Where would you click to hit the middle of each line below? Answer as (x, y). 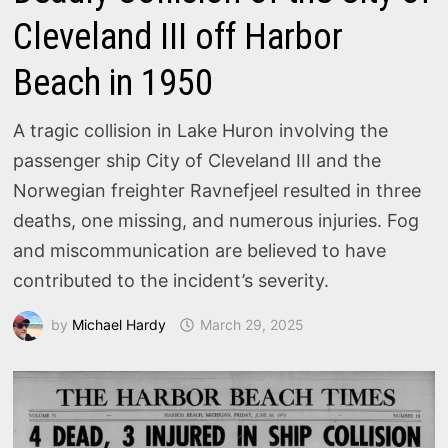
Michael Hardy (119, 324)
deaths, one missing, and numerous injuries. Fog (216, 220)
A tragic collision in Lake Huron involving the (201, 130)
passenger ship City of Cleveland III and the (197, 160)
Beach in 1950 (113, 83)
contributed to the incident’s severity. (171, 280)
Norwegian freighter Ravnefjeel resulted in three (217, 190)
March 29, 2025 (252, 324)
